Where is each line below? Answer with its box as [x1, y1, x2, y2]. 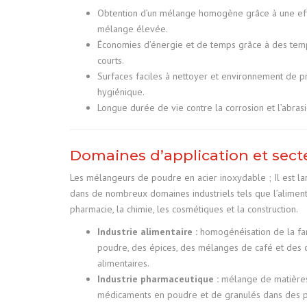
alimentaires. [97, 256, 149, 269]
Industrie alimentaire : [97, 225, 197, 238]
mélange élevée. [97, 22, 168, 35]
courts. [97, 53, 124, 66]
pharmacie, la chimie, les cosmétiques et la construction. [70, 202, 298, 215]
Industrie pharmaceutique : [97, 272, 219, 285]
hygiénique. [97, 85, 145, 98]
